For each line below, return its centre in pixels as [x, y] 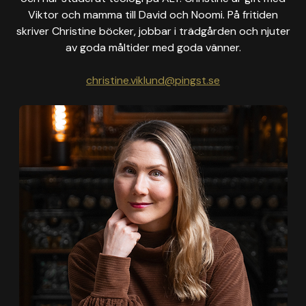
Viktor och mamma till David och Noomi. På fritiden [153, 15]
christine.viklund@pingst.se [153, 80]
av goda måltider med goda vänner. [153, 47]
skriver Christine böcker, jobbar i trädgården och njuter [153, 31]
